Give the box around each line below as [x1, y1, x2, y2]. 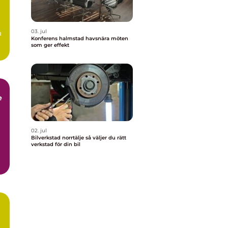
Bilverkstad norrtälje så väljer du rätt [31, 134, 85, 141]
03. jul [31, 28, 47, 35]
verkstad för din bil [31, 141, 80, 148]
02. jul [31, 127, 47, 134]
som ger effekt [31, 42, 69, 48]
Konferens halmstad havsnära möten [31, 35, 85, 42]
